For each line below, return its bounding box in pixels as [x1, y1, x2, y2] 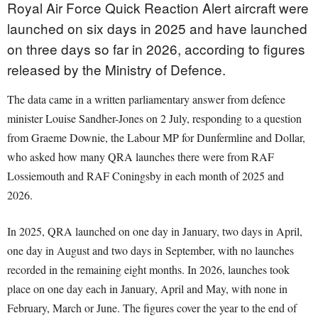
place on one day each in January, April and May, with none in [7, 281, 287, 297]
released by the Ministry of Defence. [7, 60, 226, 79]
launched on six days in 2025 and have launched [7, 18, 307, 38]
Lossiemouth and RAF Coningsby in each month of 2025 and [7, 168, 284, 184]
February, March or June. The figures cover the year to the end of [7, 300, 297, 316]
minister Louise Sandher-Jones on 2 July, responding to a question [7, 111, 302, 126]
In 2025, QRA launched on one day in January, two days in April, [7, 224, 302, 239]
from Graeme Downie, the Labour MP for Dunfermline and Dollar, [7, 130, 305, 146]
